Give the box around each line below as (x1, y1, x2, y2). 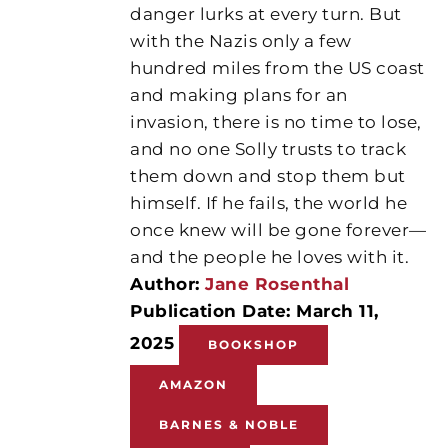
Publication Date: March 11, (130, 300, 379, 321)
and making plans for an (130, 84, 348, 105)
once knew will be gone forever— (130, 219, 427, 240)
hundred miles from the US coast (130, 57, 425, 78)
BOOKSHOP (207, 336, 299, 352)
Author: (130, 273, 206, 294)
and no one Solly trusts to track (130, 138, 407, 159)
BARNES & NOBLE (159, 416, 300, 432)
